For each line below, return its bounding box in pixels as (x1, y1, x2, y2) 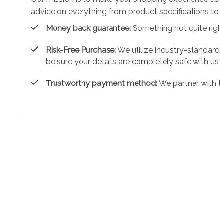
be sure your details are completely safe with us (46, 56, 219, 66)
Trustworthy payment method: (46, 78, 157, 88)
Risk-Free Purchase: (46, 45, 116, 55)
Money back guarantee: (46, 23, 131, 33)
